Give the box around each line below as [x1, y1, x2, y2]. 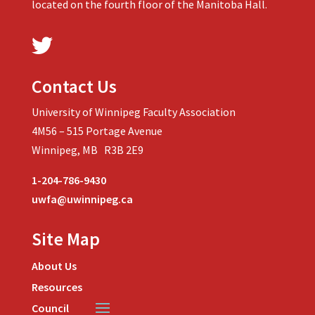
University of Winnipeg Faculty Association [31, 105, 236, 120]
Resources [31, 280, 82, 295]
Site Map [31, 227, 100, 251]
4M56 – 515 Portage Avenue [31, 124, 162, 139]
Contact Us [31, 75, 117, 98]
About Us [31, 259, 77, 274]
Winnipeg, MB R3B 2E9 [31, 143, 143, 157]
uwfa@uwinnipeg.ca [31, 192, 133, 207]
